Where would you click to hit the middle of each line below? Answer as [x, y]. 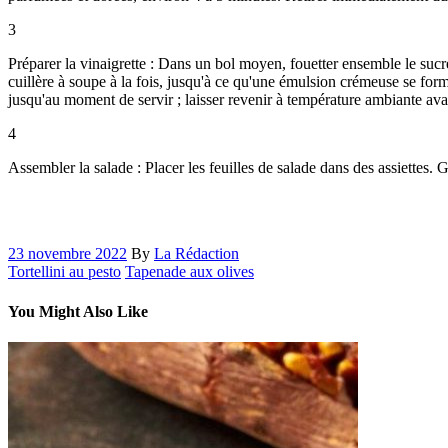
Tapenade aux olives [189, 272]
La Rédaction [196, 254]
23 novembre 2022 [67, 254]
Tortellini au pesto [64, 272]
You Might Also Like [78, 311]
